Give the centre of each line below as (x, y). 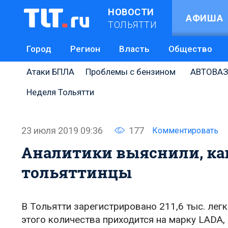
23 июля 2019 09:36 (62, 130)
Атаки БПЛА (50, 72)
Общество (190, 49)
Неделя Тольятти (60, 92)
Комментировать (185, 131)
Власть (134, 49)
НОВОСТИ (131, 12)
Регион (85, 49)
